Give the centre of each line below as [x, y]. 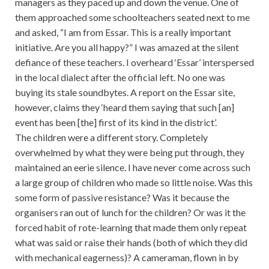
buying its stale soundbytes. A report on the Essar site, [125, 92]
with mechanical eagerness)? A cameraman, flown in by [127, 258]
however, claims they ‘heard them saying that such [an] [125, 107]
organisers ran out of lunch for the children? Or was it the [130, 213]
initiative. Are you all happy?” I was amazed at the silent [127, 47]
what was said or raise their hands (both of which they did [131, 243]
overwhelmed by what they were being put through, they [130, 153]
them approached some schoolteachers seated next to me [132, 17]
